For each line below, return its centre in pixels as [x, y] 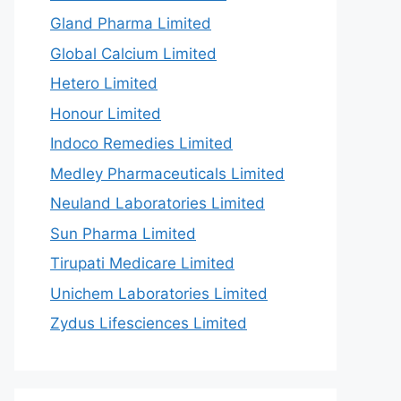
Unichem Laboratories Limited [159, 293]
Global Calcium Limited [133, 53]
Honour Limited [106, 113]
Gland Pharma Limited [131, 23]
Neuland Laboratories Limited [158, 203]
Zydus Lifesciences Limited [149, 323]
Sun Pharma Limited [123, 233]
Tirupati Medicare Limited [142, 263]
